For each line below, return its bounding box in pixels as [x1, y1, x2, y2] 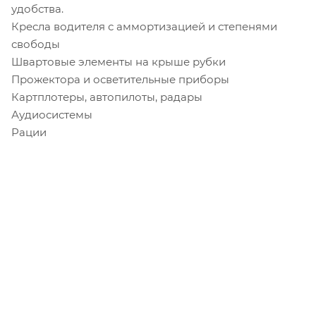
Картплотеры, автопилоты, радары [11, 90, 202, 104]
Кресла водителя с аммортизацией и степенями [11, 19, 277, 33]
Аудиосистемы [11, 107, 92, 121]
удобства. [11, 1, 63, 16]
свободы [11, 37, 60, 51]
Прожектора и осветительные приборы [11, 72, 229, 86]
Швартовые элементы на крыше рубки [11, 54, 226, 68]
